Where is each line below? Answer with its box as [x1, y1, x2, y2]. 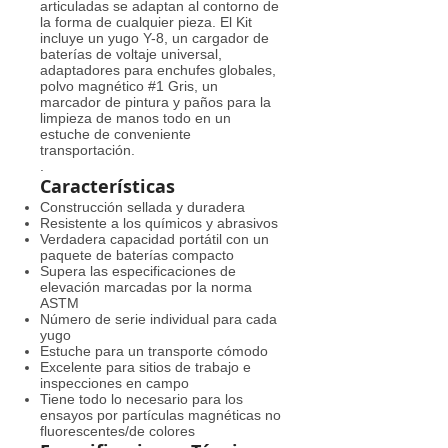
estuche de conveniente [40, 126, 191, 142]
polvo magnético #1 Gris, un [40, 78, 218, 94]
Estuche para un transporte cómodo [40, 343, 268, 359]
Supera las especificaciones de [40, 263, 236, 279]
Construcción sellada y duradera [40, 199, 245, 215]
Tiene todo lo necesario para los [40, 391, 243, 407]
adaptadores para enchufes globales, [40, 62, 276, 78]
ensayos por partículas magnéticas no [40, 407, 281, 423]
